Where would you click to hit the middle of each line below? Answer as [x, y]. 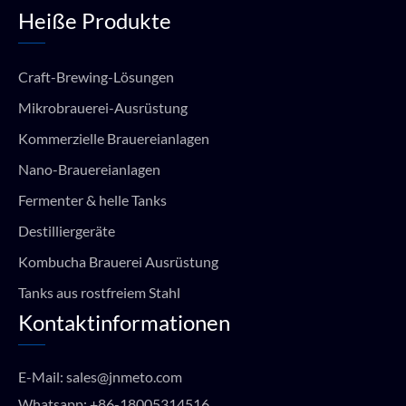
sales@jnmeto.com [124, 377]
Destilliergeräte [67, 231]
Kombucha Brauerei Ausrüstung [118, 261]
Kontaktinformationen [124, 322]
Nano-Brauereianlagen [89, 169]
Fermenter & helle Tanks [92, 200]
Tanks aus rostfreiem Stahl [99, 292]
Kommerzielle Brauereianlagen [114, 138]
